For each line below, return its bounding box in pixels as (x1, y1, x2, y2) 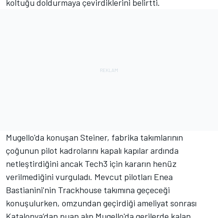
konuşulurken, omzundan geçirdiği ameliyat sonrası (6, 198, 197, 209)
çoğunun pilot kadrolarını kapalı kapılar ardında (6, 145, 179, 156)
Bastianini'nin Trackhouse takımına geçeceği (6, 184, 170, 196)
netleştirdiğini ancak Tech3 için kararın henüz (6, 158, 177, 169)
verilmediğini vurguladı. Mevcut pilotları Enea (6, 171, 173, 182)
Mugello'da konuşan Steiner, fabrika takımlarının (6, 132, 183, 143)
